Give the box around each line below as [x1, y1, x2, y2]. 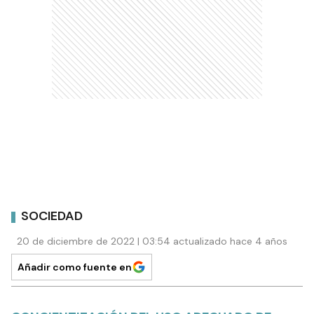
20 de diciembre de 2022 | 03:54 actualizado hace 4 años [17, 234, 287, 247]
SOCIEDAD [21, 207, 83, 225]
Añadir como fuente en [18, 260, 132, 273]
